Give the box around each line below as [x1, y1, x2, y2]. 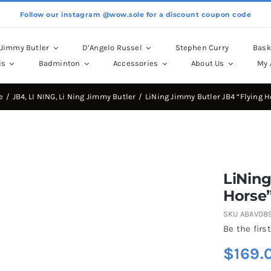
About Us [191, 59, 224, 68]
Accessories [113, 59, 158, 68]
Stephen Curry [175, 43, 229, 52]
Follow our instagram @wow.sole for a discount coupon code [19, 10, 252, 19]
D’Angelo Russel [82, 43, 142, 52]
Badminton [38, 59, 80, 68]
